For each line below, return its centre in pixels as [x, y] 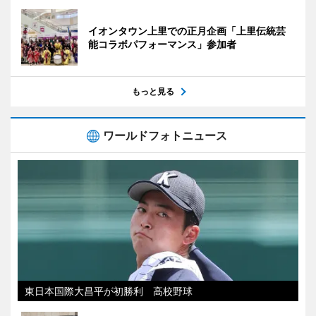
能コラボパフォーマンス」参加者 [162, 44]
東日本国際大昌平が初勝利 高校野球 [109, 291]
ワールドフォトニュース [165, 135]
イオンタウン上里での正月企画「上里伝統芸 [187, 30]
